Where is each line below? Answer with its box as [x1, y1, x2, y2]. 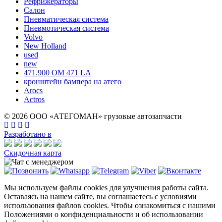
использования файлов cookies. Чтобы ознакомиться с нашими [4, 201, 216, 210]
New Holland [24, 41, 66, 50]
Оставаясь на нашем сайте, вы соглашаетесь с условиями [4, 192, 197, 201]
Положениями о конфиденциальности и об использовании [4, 210, 203, 219]
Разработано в [4, 129, 52, 138]
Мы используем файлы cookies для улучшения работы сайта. [4, 183, 209, 192]
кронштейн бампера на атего [24, 77, 121, 86]
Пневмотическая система [24, 23, 109, 32]
